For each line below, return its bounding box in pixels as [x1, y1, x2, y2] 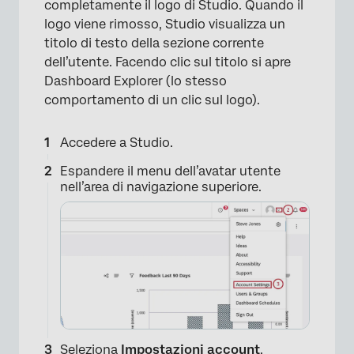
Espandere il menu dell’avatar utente [60, 163, 281, 179]
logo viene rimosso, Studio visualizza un [44, 16, 285, 32]
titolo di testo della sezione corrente [44, 35, 264, 51]
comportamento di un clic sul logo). [44, 92, 260, 107]
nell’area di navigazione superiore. [60, 179, 262, 194]
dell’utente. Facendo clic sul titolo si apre [44, 54, 291, 70]
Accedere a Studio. [60, 134, 173, 150]
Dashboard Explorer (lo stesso [44, 73, 227, 88]
